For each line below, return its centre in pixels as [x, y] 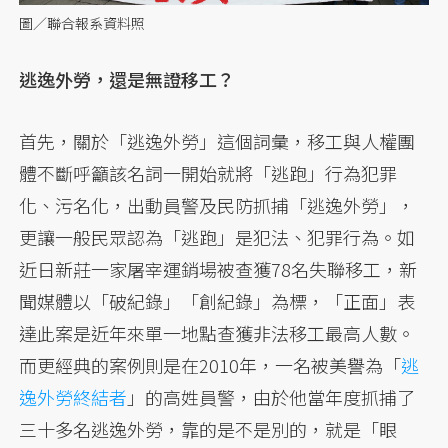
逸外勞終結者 [73, 397]
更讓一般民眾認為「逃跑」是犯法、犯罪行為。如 [217, 237]
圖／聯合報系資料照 [82, 23]
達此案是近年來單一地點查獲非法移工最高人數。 [217, 333]
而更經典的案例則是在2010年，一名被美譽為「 [210, 365]
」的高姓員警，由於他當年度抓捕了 [271, 397]
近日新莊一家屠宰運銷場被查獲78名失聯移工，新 [218, 269]
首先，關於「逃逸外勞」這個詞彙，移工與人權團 [217, 141]
